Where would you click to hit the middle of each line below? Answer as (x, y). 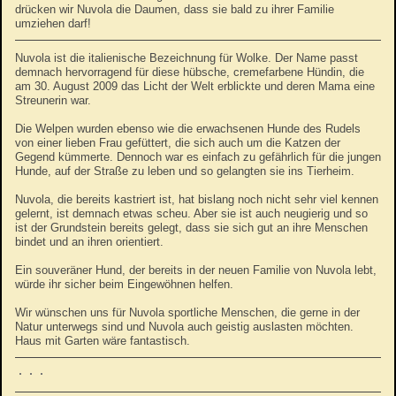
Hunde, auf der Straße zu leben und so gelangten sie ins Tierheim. (185, 171)
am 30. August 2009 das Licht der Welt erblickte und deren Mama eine (195, 86)
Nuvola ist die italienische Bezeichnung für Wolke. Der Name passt (187, 58)
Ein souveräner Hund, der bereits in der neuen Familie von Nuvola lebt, (196, 270)
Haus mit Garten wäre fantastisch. (106, 341)
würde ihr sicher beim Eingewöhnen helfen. (124, 284)
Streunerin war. (53, 100)
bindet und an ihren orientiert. (89, 242)
